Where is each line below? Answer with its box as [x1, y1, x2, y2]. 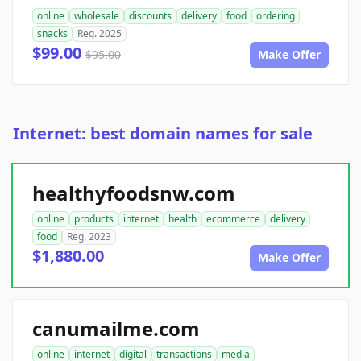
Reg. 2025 [77, 27, 122, 41]
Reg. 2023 [67, 230, 111, 244]
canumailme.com [32, 315, 200, 342]
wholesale [74, 9, 119, 23]
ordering [256, 9, 295, 23]
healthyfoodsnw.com [32, 180, 235, 207]
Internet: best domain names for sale [13, 122, 313, 145]
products [74, 212, 114, 226]
